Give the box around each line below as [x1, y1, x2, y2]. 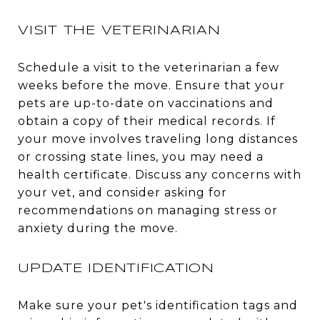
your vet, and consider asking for [18, 185, 227, 199]
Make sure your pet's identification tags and [18, 298, 298, 312]
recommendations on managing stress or [18, 203, 278, 217]
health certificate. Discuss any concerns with [18, 167, 301, 181]
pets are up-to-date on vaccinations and [18, 96, 274, 110]
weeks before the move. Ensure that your [18, 78, 285, 92]
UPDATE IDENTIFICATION [18, 261, 214, 275]
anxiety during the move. [18, 221, 178, 235]
